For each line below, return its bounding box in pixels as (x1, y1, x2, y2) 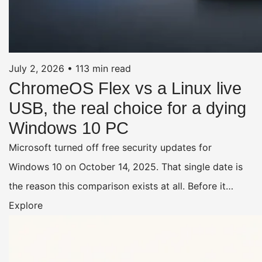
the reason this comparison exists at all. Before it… (9, 180, 233, 192)
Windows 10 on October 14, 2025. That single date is (9, 160, 243, 173)
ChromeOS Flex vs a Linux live (9, 78, 242, 98)
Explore (9, 199, 43, 211)
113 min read (75, 62, 131, 74)
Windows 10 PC (9, 118, 129, 137)
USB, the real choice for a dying (9, 98, 246, 118)
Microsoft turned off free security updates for (9, 141, 212, 153)
